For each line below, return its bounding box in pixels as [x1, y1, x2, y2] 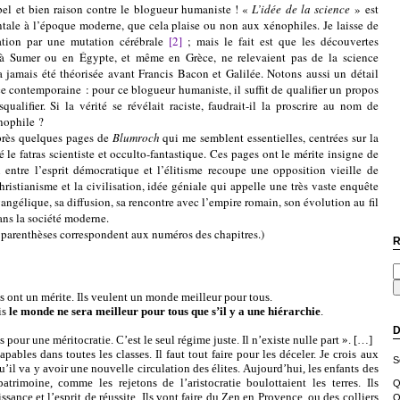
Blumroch [112, 129, 160, 146]
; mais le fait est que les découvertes [181, 33, 379, 49]
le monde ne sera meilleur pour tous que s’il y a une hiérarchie [8, 304, 321, 318]
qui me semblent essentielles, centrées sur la [159, 129, 379, 146]
